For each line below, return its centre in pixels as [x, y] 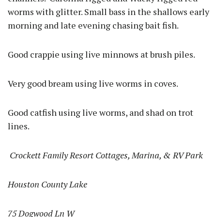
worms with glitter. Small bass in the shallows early [108, 12]
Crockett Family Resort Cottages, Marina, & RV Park [106, 155]
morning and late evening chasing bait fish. [93, 25]
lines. [19, 126]
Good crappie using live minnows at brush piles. [101, 54]
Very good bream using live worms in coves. [93, 84]
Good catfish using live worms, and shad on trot [101, 113]
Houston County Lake [47, 184]
